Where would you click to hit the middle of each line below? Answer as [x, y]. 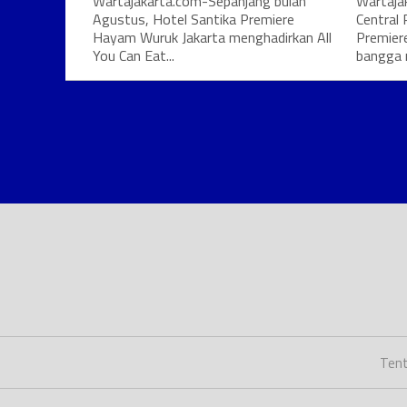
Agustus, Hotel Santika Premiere [194, 19]
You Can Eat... [134, 55]
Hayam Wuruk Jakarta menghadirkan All [212, 37]
